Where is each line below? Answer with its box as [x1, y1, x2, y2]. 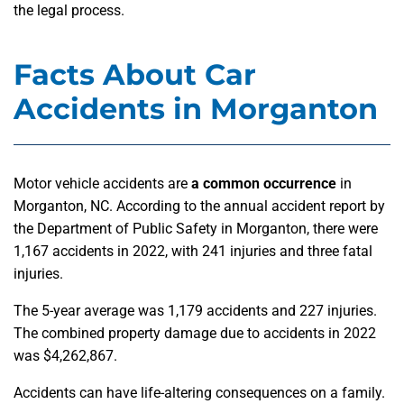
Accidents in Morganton [14, 91, 378, 127]
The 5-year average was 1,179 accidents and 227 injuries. [14, 302, 377, 320]
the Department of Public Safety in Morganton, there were [14, 220, 378, 238]
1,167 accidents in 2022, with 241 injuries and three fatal [14, 243, 372, 261]
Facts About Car [14, 57, 256, 93]
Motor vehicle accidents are [14, 175, 191, 193]
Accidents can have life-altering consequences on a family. [14, 384, 385, 402]
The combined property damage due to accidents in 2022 [14, 325, 376, 343]
